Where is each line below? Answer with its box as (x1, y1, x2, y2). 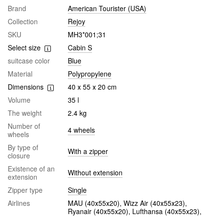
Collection (8, 16, 38, 26)
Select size (8, 42, 41, 52)
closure (8, 150, 30, 160)
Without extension (68, 167, 123, 177)
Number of (8, 121, 40, 131)
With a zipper (68, 146, 108, 156)
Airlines (8, 198, 30, 208)
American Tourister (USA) (68, 3, 146, 13)
